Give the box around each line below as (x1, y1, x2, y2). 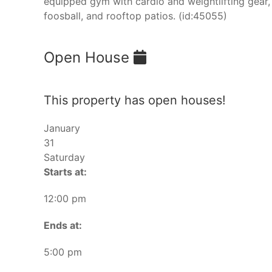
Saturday (44, 151, 85, 163)
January (44, 121, 80, 134)
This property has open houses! (44, 92, 226, 107)
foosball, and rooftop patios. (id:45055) (44, 9, 227, 22)
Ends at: (44, 219, 82, 231)
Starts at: (44, 165, 87, 178)
